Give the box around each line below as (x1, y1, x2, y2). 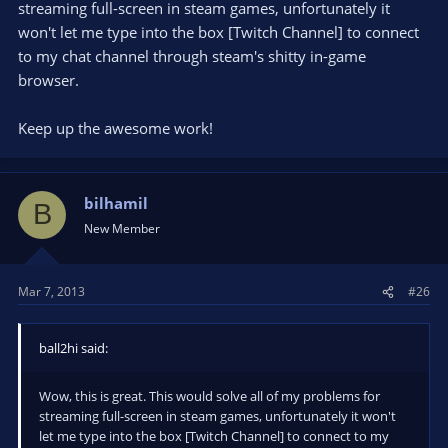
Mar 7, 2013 (18, 283, 85, 300)
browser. (18, 69, 79, 90)
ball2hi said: (39, 339, 108, 357)
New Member (84, 219, 160, 237)
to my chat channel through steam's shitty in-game (18, 45, 366, 66)
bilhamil (84, 192, 148, 213)
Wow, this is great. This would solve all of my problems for (39, 387, 380, 405)
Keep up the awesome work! (18, 117, 213, 138)
